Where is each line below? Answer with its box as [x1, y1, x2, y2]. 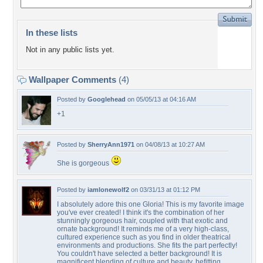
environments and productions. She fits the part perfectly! [57, 241, 237, 249]
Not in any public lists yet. [26, 45, 114, 55]
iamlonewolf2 [87, 186, 129, 193]
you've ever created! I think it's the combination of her [57, 208, 224, 217]
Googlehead [87, 96, 126, 103]
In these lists [26, 28, 77, 38]
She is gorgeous [57, 159, 111, 167]
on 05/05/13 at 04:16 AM [126, 96, 196, 103]
